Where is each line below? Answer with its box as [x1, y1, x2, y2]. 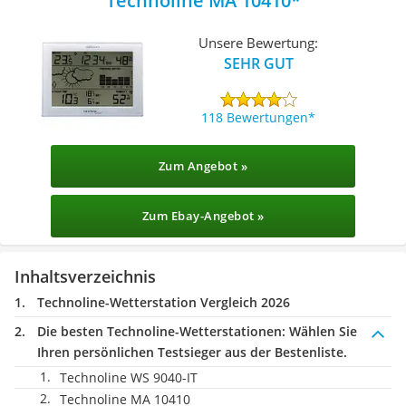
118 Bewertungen [201, 108, 309, 126]
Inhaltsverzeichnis [14, 266, 156, 287]
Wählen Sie [285, 323, 357, 340]
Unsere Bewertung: [198, 33, 319, 52]
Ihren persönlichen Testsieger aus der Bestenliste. [37, 343, 347, 361]
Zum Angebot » [158, 158, 248, 174]
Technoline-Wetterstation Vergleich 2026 [37, 294, 290, 311]
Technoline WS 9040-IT [60, 369, 198, 386]
